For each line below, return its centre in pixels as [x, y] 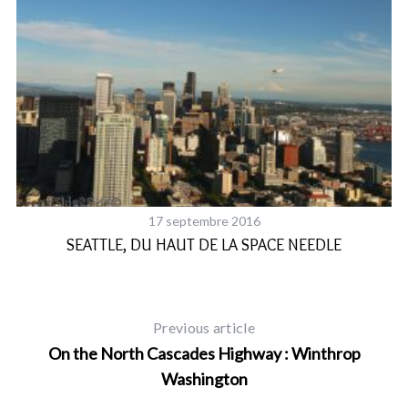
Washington [204, 378]
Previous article [204, 327]
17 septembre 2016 [204, 220]
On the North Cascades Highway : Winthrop [204, 353]
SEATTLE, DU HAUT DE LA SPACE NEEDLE [204, 245]
